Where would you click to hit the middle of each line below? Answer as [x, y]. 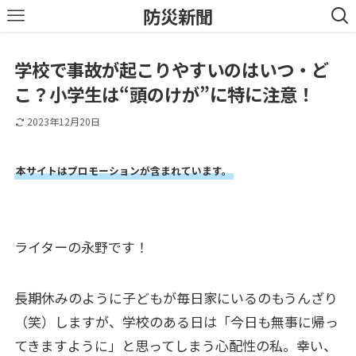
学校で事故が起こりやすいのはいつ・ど [171, 70]
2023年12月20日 [63, 122]
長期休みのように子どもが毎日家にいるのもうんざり [176, 297]
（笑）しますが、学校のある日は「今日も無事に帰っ [176, 321]
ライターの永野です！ [81, 246]
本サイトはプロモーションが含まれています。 [124, 170]
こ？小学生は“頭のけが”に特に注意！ [164, 94]
